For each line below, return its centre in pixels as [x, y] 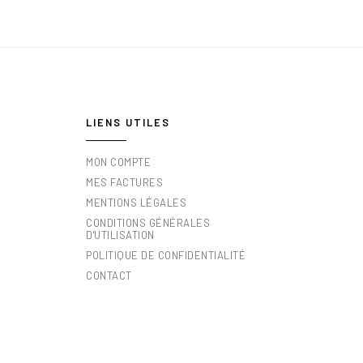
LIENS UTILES [128, 123]
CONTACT [109, 276]
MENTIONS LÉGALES [136, 203]
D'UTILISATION [120, 235]
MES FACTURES [124, 183]
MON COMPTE [118, 162]
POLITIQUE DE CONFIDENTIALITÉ [166, 256]
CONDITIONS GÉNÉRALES [148, 223]
